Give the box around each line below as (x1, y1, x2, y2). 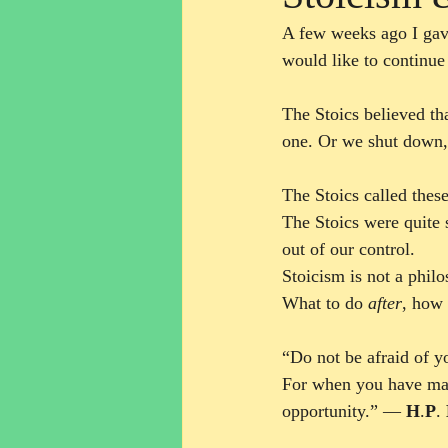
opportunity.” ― (282, 401, 406, 421)
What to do (282, 293, 368, 313)
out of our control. (282, 239, 420, 259)
